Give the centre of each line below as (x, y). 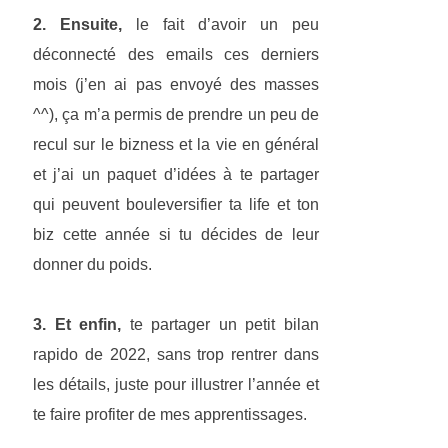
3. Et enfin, (77, 325)
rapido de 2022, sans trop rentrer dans (176, 355)
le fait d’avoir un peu (220, 25)
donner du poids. (92, 265)
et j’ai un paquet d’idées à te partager (176, 175)
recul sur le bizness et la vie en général (176, 145)
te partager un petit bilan (220, 325)
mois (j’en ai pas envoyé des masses (176, 85)
